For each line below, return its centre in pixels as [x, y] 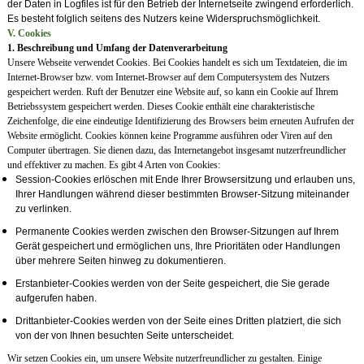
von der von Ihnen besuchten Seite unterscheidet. [124, 336]
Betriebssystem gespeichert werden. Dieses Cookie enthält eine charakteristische [160, 107]
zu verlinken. [43, 209]
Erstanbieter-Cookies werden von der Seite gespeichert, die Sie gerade [172, 284]
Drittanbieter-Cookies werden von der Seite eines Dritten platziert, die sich [178, 321]
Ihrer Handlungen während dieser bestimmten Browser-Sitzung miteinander [182, 195]
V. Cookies [29, 34]
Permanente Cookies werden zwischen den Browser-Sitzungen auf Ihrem [177, 232]
